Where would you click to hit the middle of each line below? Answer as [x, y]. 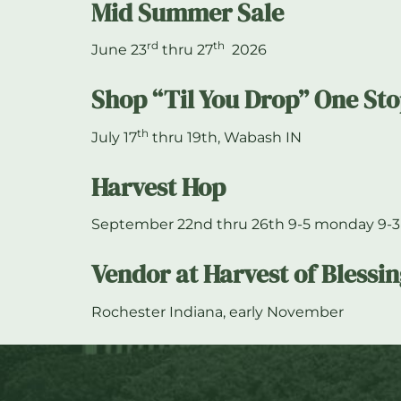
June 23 [119, 50]
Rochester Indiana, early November [218, 311]
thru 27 [186, 50]
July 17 [114, 137]
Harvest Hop [158, 187]
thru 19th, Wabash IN [225, 137]
